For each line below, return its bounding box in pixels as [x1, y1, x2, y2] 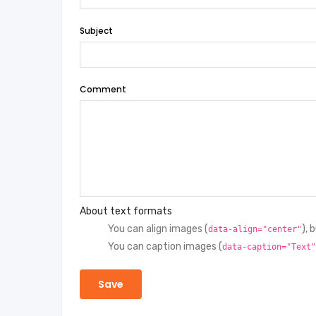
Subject [80, 25, 113, 37]
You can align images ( [108, 223, 208, 236]
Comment [80, 83, 126, 96]
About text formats [80, 205, 172, 218]
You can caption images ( [108, 241, 222, 253]
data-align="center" [208, 224, 302, 235]
